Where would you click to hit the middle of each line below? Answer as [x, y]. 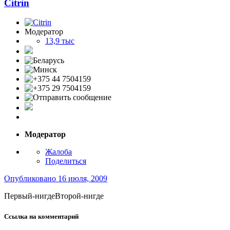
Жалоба [59, 152]
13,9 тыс [60, 41]
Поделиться [66, 161]
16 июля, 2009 [83, 179]
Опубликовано [31, 179]
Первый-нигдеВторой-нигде [54, 196]
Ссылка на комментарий [41, 216]
